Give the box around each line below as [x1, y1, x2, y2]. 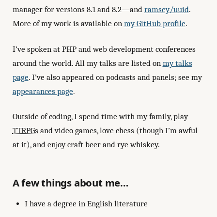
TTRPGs [12, 126, 38, 136]
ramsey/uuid [144, 4, 189, 14]
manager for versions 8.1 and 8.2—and [12, 4, 144, 14]
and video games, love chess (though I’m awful [38, 126, 198, 136]
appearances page [12, 86, 73, 96]
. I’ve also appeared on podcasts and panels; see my [28, 72, 202, 82]
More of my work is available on [12, 18, 124, 28]
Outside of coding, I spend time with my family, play [12, 112, 188, 122]
